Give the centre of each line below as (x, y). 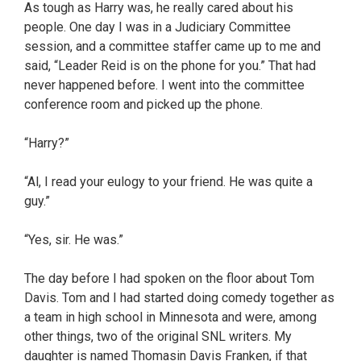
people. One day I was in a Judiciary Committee (158, 27)
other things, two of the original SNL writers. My (158, 336)
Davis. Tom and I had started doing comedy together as (179, 297)
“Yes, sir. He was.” (74, 239)
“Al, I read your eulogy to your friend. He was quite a (168, 181)
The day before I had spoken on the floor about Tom (169, 278)
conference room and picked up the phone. (143, 104)
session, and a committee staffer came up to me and (172, 46)
